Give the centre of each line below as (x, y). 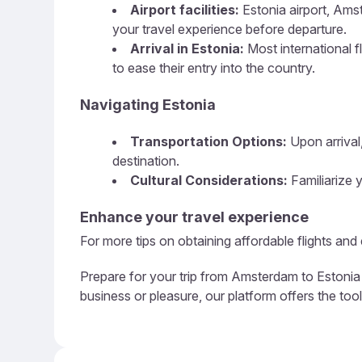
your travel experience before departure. (229, 29)
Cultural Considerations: (209, 180)
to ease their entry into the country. (214, 68)
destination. (146, 161)
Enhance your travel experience (194, 217)
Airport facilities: (185, 10)
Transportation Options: (208, 141)
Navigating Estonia (148, 105)
